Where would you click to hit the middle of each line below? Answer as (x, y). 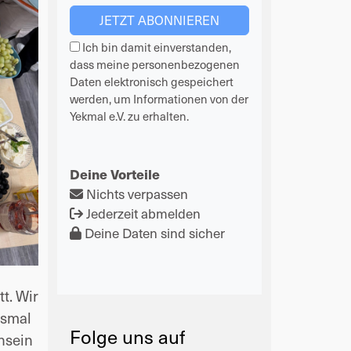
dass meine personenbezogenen (155, 64)
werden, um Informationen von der (159, 99)
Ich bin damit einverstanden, (156, 47)
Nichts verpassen (136, 194)
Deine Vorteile (115, 174)
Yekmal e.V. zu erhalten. (129, 116)
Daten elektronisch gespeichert (152, 81)
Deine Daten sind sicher (153, 233)
